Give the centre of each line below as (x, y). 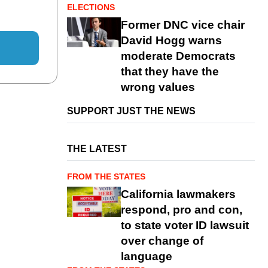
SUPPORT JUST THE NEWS (131, 111)
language (147, 256)
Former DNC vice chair (183, 25)
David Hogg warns (171, 40)
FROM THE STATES (106, 176)
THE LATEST (97, 148)
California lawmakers (178, 194)
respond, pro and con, (182, 209)
